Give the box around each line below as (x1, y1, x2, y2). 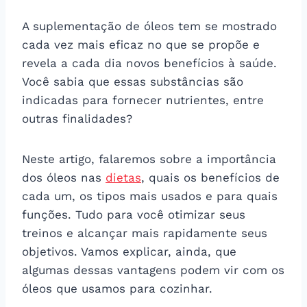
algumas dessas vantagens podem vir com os (22, 262, 284, 277)
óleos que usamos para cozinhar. (22, 281, 212, 295)
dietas (106, 170, 141, 184)
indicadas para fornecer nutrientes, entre (22, 93, 264, 107)
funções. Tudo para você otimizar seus (22, 207, 245, 221)
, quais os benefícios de (141, 170, 280, 184)
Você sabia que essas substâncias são (22, 74, 243, 88)
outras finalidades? (22, 111, 132, 125)
